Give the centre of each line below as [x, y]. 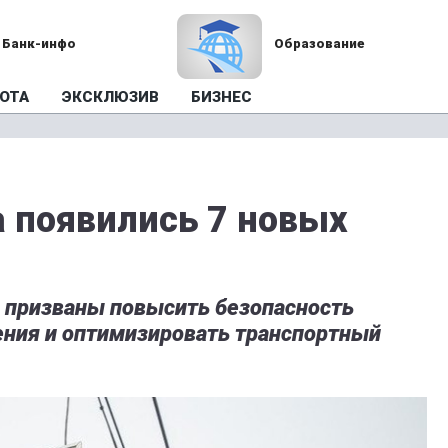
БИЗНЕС [221, 97]
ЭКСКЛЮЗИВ [110, 97]
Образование [319, 43]
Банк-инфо [39, 43]
